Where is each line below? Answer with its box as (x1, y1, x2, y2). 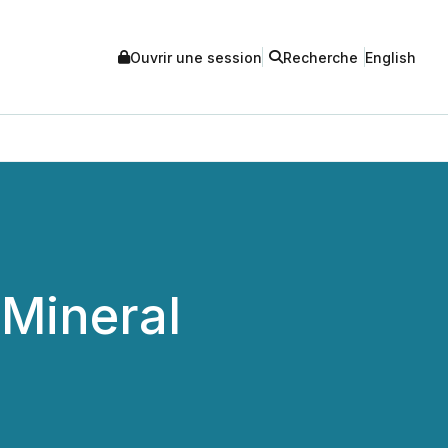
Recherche (283, 48, 358, 66)
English (365, 48, 416, 66)
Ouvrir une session (130, 48, 262, 66)
